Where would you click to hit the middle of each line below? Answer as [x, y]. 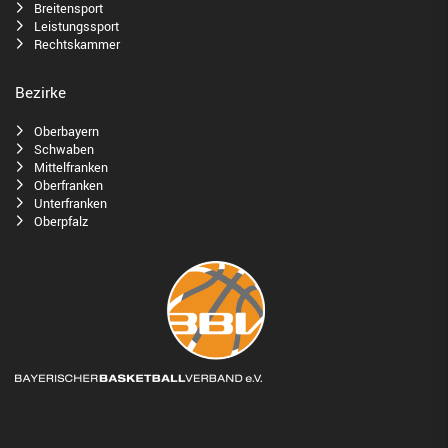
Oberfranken [68, 186]
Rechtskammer [77, 45]
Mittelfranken [71, 168]
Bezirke [40, 93]
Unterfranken [70, 204]
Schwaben [64, 150]
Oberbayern [66, 132]
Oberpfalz [61, 222]
